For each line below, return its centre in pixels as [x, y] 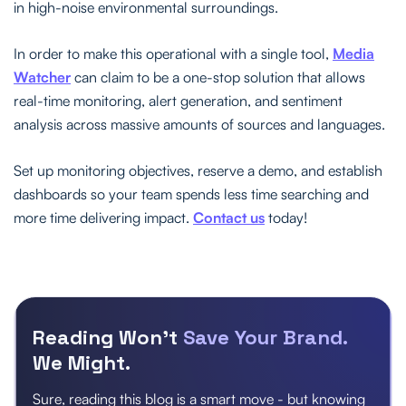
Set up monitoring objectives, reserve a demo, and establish [198, 170]
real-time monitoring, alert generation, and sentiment [178, 100]
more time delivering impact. [103, 217]
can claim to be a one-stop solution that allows [218, 77]
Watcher [42, 77]
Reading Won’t [108, 337]
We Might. [82, 362]
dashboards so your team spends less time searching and [191, 193]
